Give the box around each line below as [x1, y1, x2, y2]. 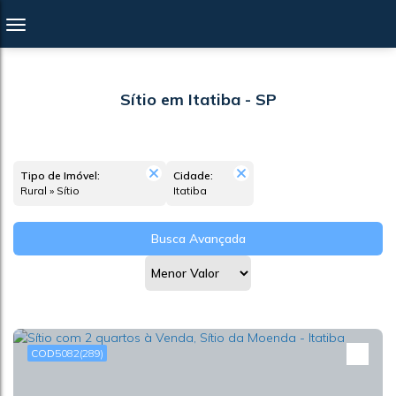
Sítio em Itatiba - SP [119, 89, 277, 110]
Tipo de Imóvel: [20, 169, 100, 182]
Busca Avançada [150, 231, 246, 247]
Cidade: [173, 169, 213, 182]
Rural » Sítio [27, 184, 80, 197]
